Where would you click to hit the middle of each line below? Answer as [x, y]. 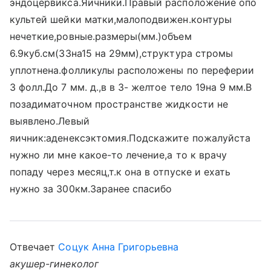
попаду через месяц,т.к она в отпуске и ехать [120, 172]
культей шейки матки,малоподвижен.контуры [121, 19]
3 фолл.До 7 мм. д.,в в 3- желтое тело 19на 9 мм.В [131, 87]
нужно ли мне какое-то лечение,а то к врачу [119, 155]
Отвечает [34, 247]
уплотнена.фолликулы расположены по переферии [132, 70]
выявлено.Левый [50, 121]
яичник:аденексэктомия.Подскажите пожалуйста [130, 138]
